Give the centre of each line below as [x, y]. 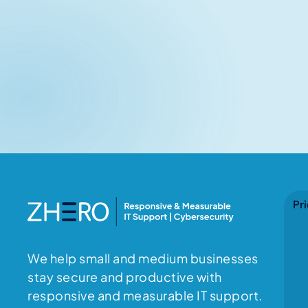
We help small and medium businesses [143, 258]
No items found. [76, 77]
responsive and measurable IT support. [145, 295]
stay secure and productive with [125, 276]
